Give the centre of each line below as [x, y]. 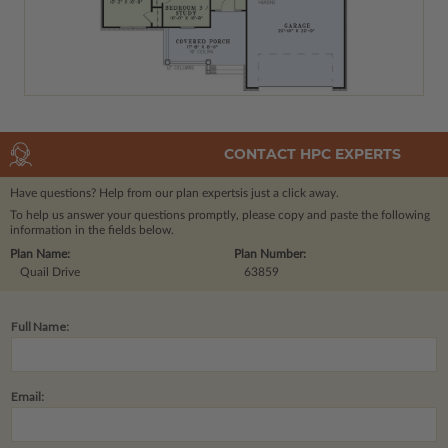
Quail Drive [50, 271]
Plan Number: [270, 253]
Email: [27, 396]
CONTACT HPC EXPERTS [312, 154]
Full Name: [40, 326]
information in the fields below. [92, 229]
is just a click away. [289, 192]
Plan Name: [40, 253]
